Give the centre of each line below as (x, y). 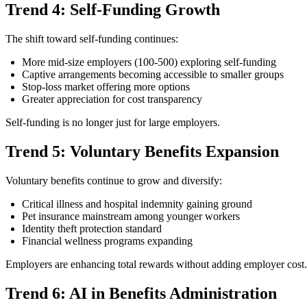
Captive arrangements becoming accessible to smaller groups (153, 75)
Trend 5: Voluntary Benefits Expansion (142, 152)
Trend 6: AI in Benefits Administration (141, 293)
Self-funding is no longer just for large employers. (113, 123)
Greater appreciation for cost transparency (112, 99)
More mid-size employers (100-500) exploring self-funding (149, 62)
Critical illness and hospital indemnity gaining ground (137, 204)
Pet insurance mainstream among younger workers (131, 216)
